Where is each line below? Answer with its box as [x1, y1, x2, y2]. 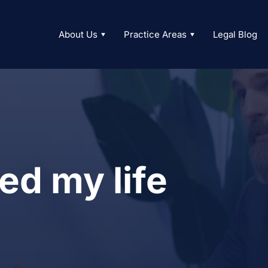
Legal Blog [212, 29, 257, 40]
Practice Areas [123, 29, 187, 40]
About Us [58, 29, 98, 40]
